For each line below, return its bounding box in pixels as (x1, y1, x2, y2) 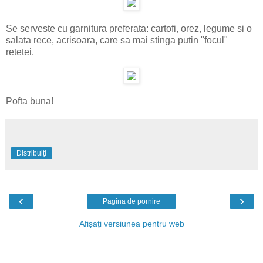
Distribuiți (16, 149, 46, 158)
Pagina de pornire (103, 197, 160, 206)
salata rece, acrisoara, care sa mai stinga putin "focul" (6, 35, 228, 45)
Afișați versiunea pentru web (79, 219, 184, 229)
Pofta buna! (6, 96, 53, 107)
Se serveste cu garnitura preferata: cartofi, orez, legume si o (6, 23, 252, 33)
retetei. (6, 46, 34, 57)
